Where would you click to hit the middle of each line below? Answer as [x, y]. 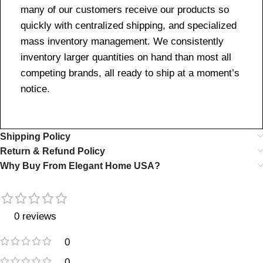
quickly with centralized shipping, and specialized [129, 25]
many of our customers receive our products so [125, 9]
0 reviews [35, 216]
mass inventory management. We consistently [122, 41]
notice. [35, 89]
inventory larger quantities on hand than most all [126, 57]
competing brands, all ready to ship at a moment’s [130, 73]
